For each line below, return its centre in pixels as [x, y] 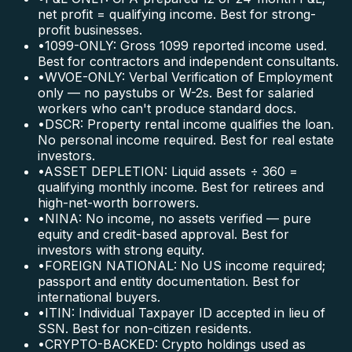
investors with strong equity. [121, 250]
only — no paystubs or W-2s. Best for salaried [176, 93]
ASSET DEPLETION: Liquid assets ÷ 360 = [171, 172]
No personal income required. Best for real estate [186, 140]
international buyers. [99, 297]
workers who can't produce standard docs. [167, 109]
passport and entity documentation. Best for [169, 282]
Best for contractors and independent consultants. [188, 62]
